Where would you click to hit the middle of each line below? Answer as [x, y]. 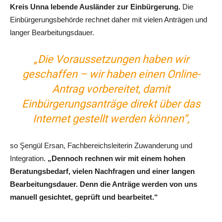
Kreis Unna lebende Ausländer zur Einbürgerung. [95, 6]
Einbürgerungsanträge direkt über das [111, 104]
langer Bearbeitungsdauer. [52, 32]
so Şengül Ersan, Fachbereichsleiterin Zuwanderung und [101, 145]
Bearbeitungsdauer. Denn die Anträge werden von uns [104, 184]
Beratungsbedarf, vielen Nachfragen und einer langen [102, 171]
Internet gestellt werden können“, [111, 118]
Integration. [29, 158]
